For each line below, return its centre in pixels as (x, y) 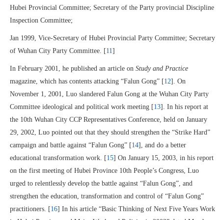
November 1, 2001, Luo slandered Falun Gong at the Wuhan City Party (109, 94)
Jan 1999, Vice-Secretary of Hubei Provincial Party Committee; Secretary (112, 38)
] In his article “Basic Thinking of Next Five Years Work (136, 209)
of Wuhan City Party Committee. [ (58, 51)
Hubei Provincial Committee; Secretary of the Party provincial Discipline (112, 8)
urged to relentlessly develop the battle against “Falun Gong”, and (101, 183)
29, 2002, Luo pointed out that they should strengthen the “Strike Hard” (110, 132)
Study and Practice (162, 69)
